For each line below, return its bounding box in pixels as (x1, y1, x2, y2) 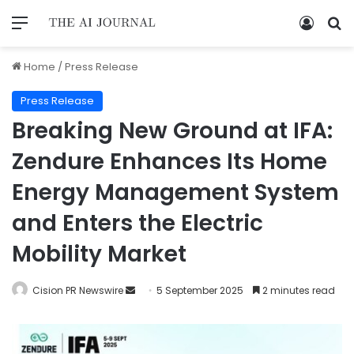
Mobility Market (12, 238, 186, 269)
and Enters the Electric (12, 207, 263, 239)
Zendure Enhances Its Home (12, 145, 327, 177)
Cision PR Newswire (32, 283, 123, 297)
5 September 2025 (156, 283, 243, 297)
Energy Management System (12, 176, 339, 208)
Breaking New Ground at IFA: (12, 115, 333, 146)
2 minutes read (260, 283, 335, 297)
